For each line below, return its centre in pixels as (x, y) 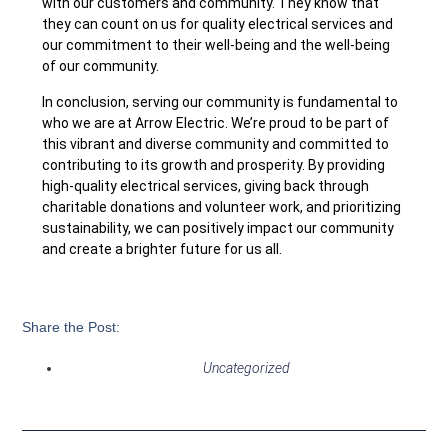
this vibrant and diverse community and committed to (216, 143)
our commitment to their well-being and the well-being (216, 45)
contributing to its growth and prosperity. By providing (214, 164)
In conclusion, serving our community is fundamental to (220, 101)
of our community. (101, 66)
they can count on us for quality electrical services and (218, 24)
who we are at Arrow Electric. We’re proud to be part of (216, 122)
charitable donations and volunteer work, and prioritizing (222, 206)
